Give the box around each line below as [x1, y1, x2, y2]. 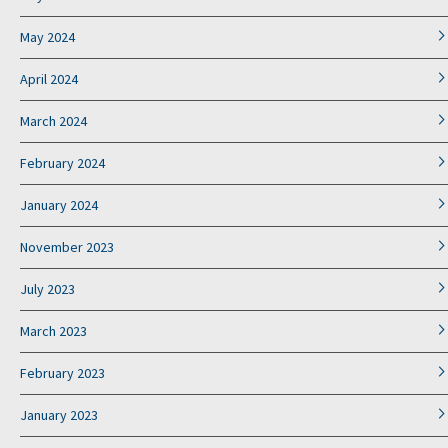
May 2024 [20, 28, 75, 47]
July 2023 [20, 280, 75, 299]
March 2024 [20, 112, 87, 131]
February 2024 [20, 154, 105, 173]
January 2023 [20, 406, 98, 425]
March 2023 [20, 322, 87, 341]
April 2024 [20, 70, 78, 89]
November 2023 [20, 238, 114, 257]
